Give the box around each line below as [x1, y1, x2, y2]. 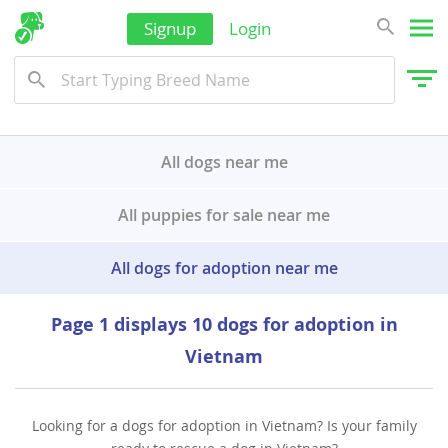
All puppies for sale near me [118, 204, 330, 226]
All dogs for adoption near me [110, 257, 338, 279]
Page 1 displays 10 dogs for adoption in [50, 312, 398, 337]
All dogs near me [160, 151, 288, 173]
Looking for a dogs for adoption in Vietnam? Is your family [31, 416, 417, 435]
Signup [144, 17, 196, 40]
